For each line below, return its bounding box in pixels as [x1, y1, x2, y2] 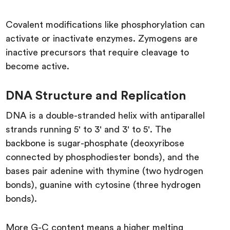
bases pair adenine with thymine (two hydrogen [6, 166, 204, 176]
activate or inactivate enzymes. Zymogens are [6, 33, 198, 43]
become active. [6, 61, 70, 71]
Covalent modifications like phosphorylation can [6, 20, 205, 29]
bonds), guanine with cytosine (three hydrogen [6, 180, 201, 189]
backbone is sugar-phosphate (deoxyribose [6, 138, 185, 148]
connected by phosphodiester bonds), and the [6, 152, 200, 162]
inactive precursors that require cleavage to [6, 47, 189, 57]
